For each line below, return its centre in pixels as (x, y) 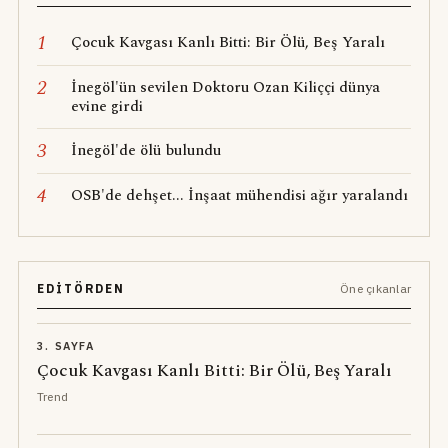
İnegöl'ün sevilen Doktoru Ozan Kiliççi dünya (225, 87)
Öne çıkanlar (376, 288)
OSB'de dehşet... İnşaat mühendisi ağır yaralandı (239, 195)
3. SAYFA (65, 345)
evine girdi (106, 106)
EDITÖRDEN (81, 288)
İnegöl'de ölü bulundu (145, 150)
